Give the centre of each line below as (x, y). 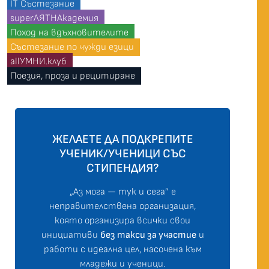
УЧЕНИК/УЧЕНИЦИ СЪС (122, 153)
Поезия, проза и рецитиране (73, 76)
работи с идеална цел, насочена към (122, 249)
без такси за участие (148, 235)
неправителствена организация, (122, 206)
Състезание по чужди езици (72, 47)
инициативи (71, 235)
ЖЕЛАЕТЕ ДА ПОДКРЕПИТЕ (122, 139)
